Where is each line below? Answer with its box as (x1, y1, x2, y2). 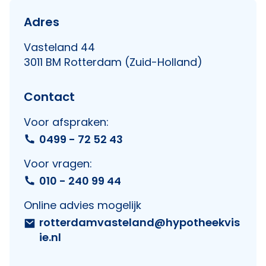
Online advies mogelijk (24, 197, 141, 213)
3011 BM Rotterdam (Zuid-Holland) (24, 54, 202, 69)
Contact (24, 88, 75, 105)
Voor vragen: (24, 156, 92, 171)
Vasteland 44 (24, 39, 95, 55)
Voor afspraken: (24, 114, 109, 129)
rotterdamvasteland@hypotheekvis (39, 214, 240, 230)
